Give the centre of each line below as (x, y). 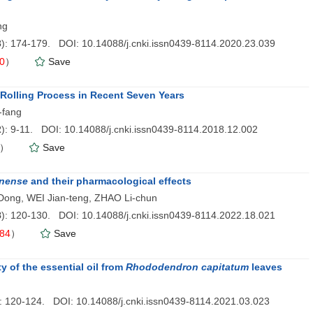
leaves (265, 267)
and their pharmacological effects (110, 181)
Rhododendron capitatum (187, 267)
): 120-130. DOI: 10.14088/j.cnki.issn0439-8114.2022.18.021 (138, 215)
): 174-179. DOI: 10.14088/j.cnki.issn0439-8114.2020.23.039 (138, 43)
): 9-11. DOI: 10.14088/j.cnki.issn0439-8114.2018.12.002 (130, 129)
